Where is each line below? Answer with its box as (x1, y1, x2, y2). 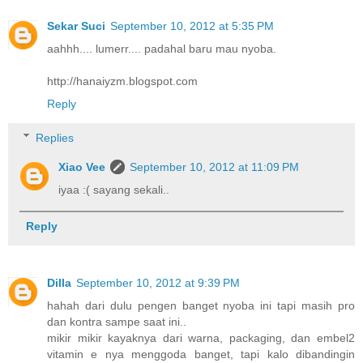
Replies (36, 130, 75, 144)
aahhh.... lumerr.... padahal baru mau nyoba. (47, 42, 276, 56)
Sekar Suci (47, 19, 105, 33)
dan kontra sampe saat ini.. (47, 314, 186, 328)
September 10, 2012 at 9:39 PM (76, 275, 240, 289)
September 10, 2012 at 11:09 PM (130, 160, 300, 173)
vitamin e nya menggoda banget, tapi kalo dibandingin (47, 347, 355, 361)
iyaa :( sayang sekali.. (58, 182, 170, 196)
